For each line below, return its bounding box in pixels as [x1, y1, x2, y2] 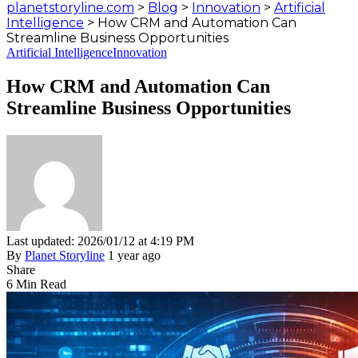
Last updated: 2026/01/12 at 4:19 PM [6, 233, 194, 248]
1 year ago [108, 248, 161, 262]
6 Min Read [6, 276, 66, 291]
